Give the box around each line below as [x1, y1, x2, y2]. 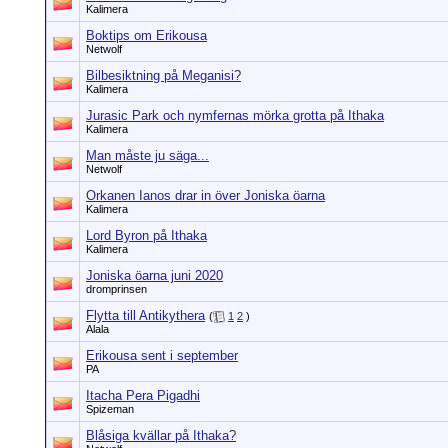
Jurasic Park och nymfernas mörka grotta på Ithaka [86, 108, 384, 123]
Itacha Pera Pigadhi [86, 388, 200, 403]
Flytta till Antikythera [86, 308, 205, 323]
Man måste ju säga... [86, 148, 209, 163]
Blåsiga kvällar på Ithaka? [86, 428, 236, 443]
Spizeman [86, 403, 134, 415]
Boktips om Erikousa [86, 28, 207, 43]
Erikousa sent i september [86, 348, 238, 363]
